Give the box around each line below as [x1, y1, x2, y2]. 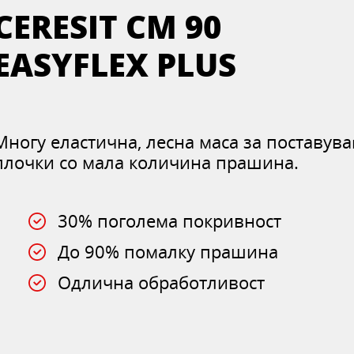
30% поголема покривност [58, 209, 282, 232]
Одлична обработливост [58, 271, 265, 294]
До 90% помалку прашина [58, 240, 279, 263]
